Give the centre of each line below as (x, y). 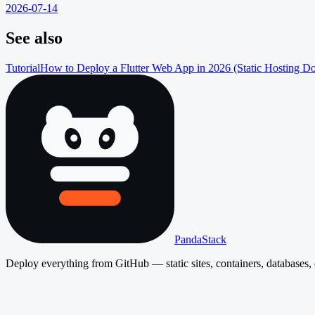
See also (34, 38)
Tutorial (23, 67)
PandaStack (200, 239)
